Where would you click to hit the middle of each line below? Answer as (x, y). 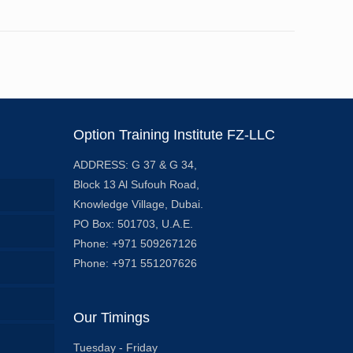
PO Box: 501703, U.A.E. (134, 224)
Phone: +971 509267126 (136, 244)
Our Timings (112, 318)
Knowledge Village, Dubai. (139, 204)
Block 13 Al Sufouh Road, (137, 185)
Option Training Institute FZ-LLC (175, 135)
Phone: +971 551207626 (136, 264)
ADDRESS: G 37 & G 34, (136, 165)
